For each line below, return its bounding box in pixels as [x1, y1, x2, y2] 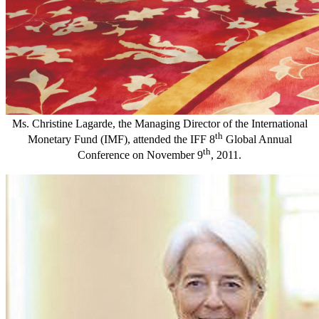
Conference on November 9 [78, 149, 203, 162]
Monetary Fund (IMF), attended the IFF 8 [27, 132, 215, 145]
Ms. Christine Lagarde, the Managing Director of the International [11, 117, 308, 130]
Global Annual [222, 132, 292, 145]
